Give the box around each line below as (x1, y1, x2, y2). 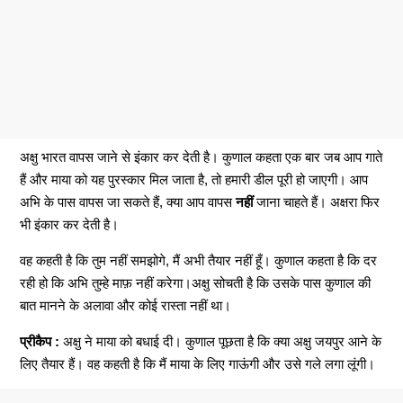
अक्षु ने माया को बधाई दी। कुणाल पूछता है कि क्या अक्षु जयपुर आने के (59, 334, 382, 350)
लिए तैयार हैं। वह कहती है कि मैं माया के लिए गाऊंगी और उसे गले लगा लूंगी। (20, 356, 376, 372)
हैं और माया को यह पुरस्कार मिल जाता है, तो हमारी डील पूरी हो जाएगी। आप (20, 172, 369, 188)
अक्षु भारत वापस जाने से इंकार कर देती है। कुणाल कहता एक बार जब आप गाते (20, 149, 383, 166)
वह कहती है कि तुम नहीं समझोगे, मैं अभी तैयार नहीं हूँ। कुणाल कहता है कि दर (20, 253, 378, 269)
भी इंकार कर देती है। (20, 217, 120, 233)
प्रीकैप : (20, 334, 60, 350)
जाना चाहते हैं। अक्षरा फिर (253, 194, 381, 210)
